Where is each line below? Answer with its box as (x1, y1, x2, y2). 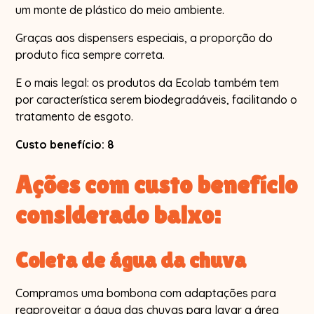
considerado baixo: (15, 200, 221, 229)
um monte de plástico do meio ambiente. (15, 2, 225, 17)
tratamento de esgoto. (15, 109, 134, 123)
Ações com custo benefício (15, 170, 298, 199)
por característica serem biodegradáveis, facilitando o (15, 92, 298, 107)
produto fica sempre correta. (15, 47, 165, 62)
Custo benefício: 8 (15, 137, 115, 151)
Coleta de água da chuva (15, 246, 247, 273)
